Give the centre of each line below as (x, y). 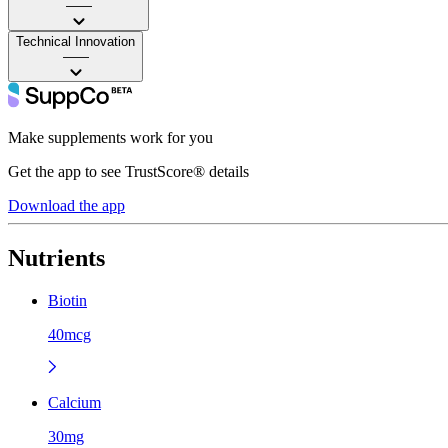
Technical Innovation (75, 41)
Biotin (67, 300)
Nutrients (56, 257)
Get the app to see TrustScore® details (128, 171)
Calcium (74, 402)
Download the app (66, 205)
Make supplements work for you (110, 137)
